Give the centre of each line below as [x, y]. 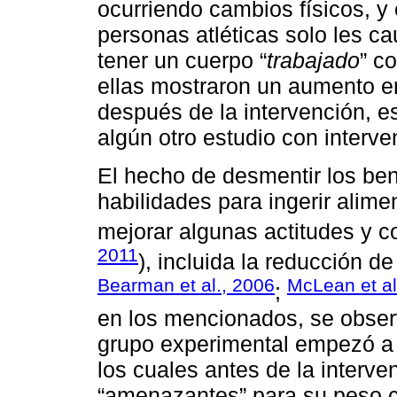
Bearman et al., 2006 [186, 285]
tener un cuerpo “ [182, 61]
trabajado [313, 61]
